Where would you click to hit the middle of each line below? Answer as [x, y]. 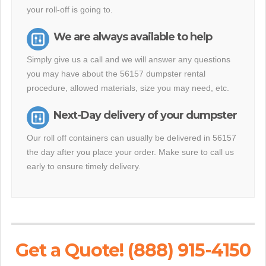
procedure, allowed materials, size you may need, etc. [128, 88]
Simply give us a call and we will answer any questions [129, 59]
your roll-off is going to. [70, 9]
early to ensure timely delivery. [84, 166]
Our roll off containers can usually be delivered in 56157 [132, 138]
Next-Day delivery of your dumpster [145, 115]
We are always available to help [133, 37]
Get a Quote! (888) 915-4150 [133, 250]
